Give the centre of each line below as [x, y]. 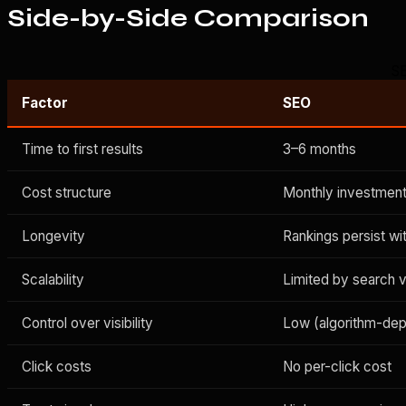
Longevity [53, 236]
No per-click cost [337, 366]
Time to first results [82, 149]
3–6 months [319, 149]
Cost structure [67, 192]
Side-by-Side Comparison [188, 18]
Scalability [53, 279]
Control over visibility [87, 323]
